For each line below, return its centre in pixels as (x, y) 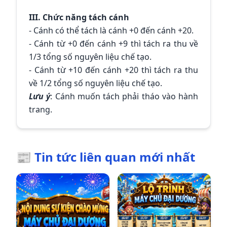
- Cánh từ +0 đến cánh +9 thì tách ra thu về (113, 44)
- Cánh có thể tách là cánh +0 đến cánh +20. (111, 31)
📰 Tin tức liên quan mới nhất (106, 157)
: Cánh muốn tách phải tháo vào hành (124, 97)
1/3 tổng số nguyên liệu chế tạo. (90, 57)
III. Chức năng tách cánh (79, 17)
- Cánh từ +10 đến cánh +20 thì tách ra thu (113, 70)
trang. (41, 110)
